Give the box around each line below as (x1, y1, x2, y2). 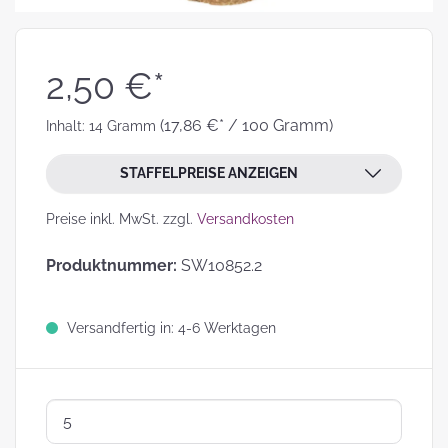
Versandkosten (197, 211, 294, 227)
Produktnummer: (46, 256, 181, 275)
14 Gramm (89, 118, 160, 134)
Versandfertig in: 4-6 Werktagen (63, 320, 276, 336)
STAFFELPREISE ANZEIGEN (120, 165, 298, 181)
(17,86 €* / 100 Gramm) (160, 116, 333, 135)
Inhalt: (46, 118, 89, 134)
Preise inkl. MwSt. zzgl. (46, 211, 197, 227)
